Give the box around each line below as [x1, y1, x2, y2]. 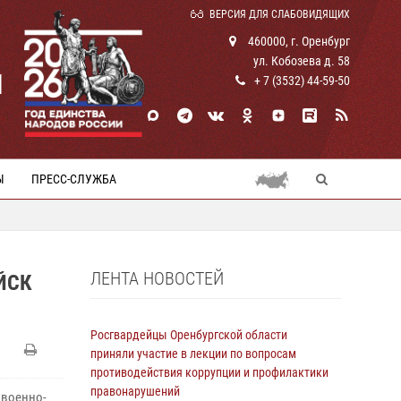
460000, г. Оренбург [245, 34, 350, 48]
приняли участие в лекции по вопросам [90, 346, 296, 361]
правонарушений [90, 384, 180, 398]
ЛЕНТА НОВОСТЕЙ [90, 268, 224, 289]
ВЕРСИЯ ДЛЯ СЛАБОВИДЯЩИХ [209, 8, 350, 21]
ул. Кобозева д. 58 [253, 54, 350, 68]
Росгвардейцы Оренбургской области [90, 328, 287, 342]
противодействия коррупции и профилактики [90, 365, 328, 380]
